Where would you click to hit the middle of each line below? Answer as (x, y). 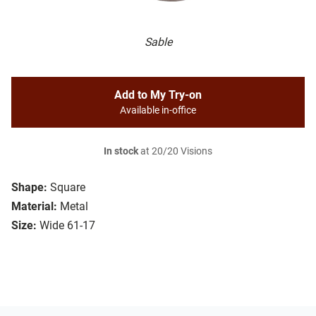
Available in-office (158, 111)
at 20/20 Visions (175, 152)
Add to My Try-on (158, 95)
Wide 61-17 (67, 226)
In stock (121, 152)
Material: (34, 207)
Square (68, 188)
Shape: (29, 188)
